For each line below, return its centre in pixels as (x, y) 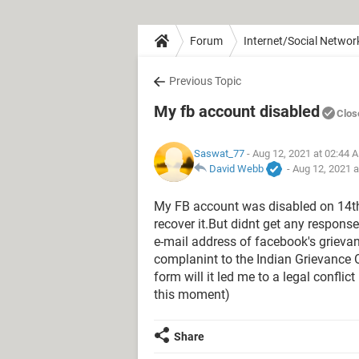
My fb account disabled (237, 111)
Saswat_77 (219, 153)
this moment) (192, 294)
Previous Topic (205, 81)
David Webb (236, 168)
